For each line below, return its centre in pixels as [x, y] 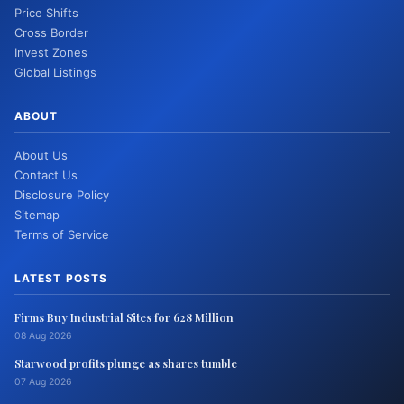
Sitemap [37, 214]
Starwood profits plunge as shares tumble [126, 363]
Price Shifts [46, 12]
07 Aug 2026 [43, 381]
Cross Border [51, 32]
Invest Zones [51, 52]
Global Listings [55, 72]
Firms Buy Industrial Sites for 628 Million [124, 317]
